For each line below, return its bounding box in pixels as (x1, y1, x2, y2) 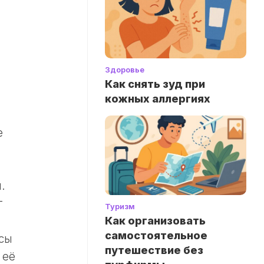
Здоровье (105, 64, 144, 74)
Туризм (105, 202, 135, 212)
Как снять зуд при (105, 77, 205, 90)
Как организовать (105, 214, 206, 227)
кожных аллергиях (105, 92, 210, 105)
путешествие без (105, 244, 203, 257)
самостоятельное (105, 229, 207, 242)
